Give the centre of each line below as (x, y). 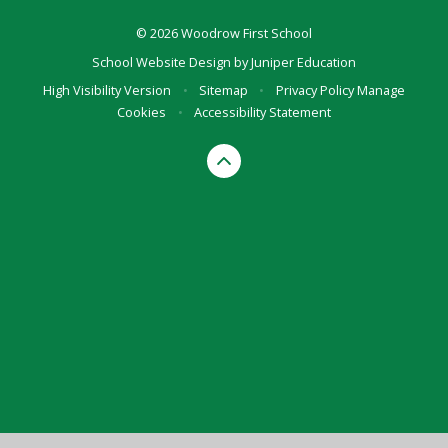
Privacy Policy (314, 90)
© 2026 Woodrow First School (224, 33)
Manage (380, 90)
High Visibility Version (107, 90)
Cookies (142, 112)
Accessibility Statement (262, 112)
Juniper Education (303, 61)
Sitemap (223, 90)
